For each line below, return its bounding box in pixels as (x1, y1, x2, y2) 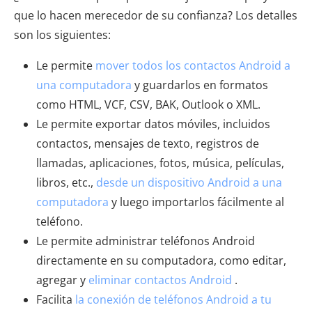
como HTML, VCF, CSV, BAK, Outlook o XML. (36, 96, 260, 112)
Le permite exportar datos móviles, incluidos (36, 116, 270, 132)
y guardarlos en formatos (132, 77, 268, 93)
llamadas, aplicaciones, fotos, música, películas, (36, 155, 284, 171)
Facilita (36, 291, 75, 307)
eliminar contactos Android (88, 272, 232, 288)
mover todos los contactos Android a (95, 57, 290, 73)
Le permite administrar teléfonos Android (36, 233, 255, 249)
